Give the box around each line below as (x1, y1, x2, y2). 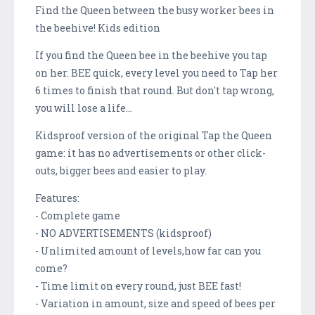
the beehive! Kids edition (35, 20, 160, 34)
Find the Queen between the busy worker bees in (35, 3, 274, 17)
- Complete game (35, 208, 120, 222)
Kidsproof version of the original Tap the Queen (35, 128, 272, 142)
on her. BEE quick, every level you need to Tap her (35, 65, 278, 79)
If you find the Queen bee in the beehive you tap (35, 48, 267, 62)
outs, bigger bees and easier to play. (35, 163, 207, 177)
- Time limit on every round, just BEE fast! (35, 278, 245, 292)
